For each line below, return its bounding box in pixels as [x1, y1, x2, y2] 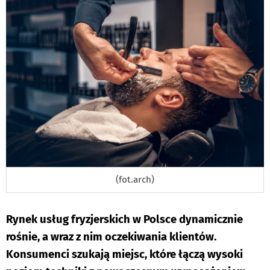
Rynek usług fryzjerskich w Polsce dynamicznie [6, 213, 243, 227]
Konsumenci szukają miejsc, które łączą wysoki [6, 248, 243, 262]
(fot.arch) [116, 174, 154, 186]
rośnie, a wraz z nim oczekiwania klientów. [6, 230, 216, 244]
